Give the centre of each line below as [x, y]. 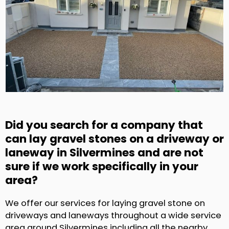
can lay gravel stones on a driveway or [114, 139]
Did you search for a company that [104, 125]
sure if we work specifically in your [102, 167]
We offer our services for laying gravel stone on [105, 203]
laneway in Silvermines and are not [104, 153]
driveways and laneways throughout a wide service [113, 216]
